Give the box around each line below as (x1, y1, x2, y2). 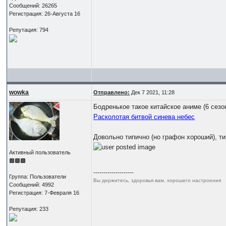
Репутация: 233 (9, 205, 49, 212)
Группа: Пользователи (9, 173, 67, 180)
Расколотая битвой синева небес (93, 112, 195, 121)
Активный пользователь (9, 149, 71, 155)
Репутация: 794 (9, 26, 49, 33)
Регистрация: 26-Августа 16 (9, 10, 81, 17)
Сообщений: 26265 (9, 2, 58, 9)
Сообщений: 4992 (9, 181, 54, 188)
